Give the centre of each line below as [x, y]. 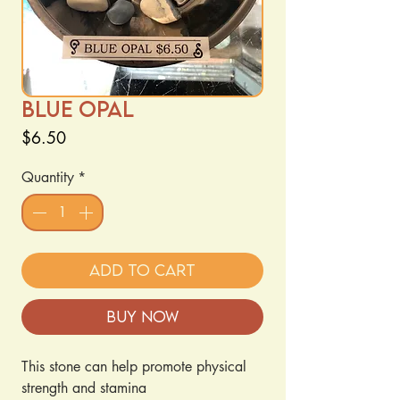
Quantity [48, 177]
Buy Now [142, 317]
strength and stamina [84, 388]
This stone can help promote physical [134, 367]
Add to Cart [142, 270]
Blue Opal [78, 108]
